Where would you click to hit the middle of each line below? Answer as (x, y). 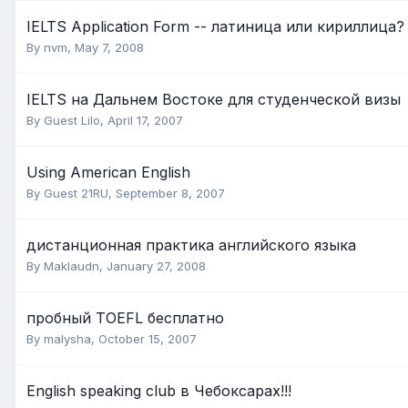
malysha (67, 339)
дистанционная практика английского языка (191, 245)
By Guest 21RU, (71, 194)
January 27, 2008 (156, 266)
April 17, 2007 (145, 121)
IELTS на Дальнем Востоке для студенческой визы (214, 100)
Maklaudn (71, 266)
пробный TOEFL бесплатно (125, 318)
